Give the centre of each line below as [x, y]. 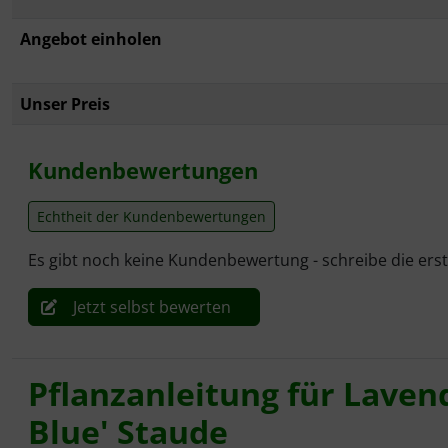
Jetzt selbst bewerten [152, 307]
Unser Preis [65, 104]
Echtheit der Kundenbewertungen [151, 217]
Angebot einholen [91, 39]
